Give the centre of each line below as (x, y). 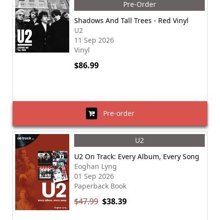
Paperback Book (100, 186)
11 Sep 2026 (94, 40)
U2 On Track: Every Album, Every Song (137, 156)
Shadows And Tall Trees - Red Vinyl (131, 20)
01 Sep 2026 (94, 176)
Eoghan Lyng (96, 166)
